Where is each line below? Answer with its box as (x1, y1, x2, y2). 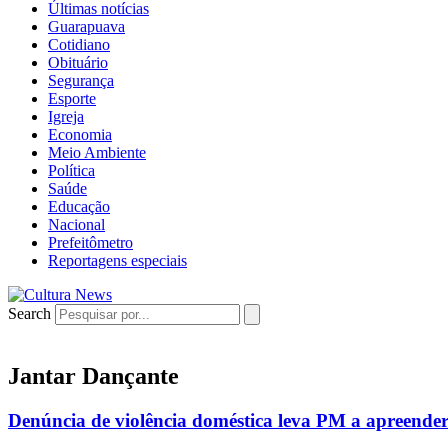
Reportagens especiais (48, 252, 187, 269)
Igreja (48, 108, 84, 125)
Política (48, 162, 95, 179)
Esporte (48, 90, 96, 107)
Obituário (48, 54, 108, 71)
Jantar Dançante (8, 362, 179, 389)
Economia (48, 126, 112, 143)
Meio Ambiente (48, 144, 146, 161)
